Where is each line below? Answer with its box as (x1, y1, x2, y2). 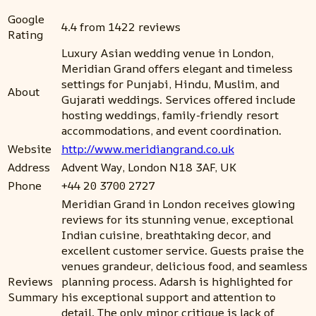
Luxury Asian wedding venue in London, (61, 45, 274, 61)
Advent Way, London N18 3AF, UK (61, 159, 236, 176)
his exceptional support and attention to (61, 289, 276, 305)
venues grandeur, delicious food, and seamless (61, 258, 308, 274)
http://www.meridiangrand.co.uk (61, 141, 234, 157)
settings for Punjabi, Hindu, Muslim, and (61, 76, 279, 92)
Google (8, 11, 44, 28)
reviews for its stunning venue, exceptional (61, 212, 293, 228)
